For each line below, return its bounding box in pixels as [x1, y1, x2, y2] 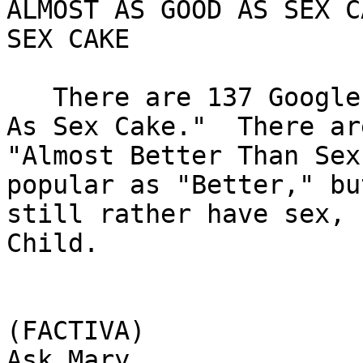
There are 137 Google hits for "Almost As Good [6, 83, 53, 113]
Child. [6, 228, 99, 258]
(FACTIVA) [6, 316, 145, 346]
